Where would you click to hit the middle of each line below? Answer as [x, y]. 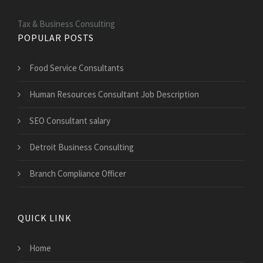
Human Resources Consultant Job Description [114, 95]
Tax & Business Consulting [66, 24]
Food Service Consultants [77, 68]
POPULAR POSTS [56, 38]
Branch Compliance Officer [78, 174]
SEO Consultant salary [70, 121]
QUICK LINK [45, 218]
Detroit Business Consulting [82, 147]
